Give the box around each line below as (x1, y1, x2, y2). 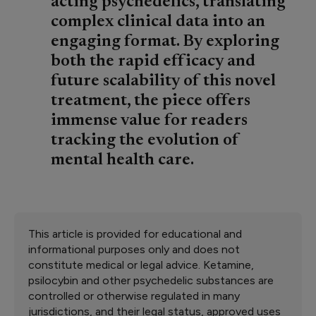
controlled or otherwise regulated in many (28, 289, 240, 303)
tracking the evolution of (51, 132, 239, 149)
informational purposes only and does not (28, 243, 240, 256)
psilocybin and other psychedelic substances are (28, 274, 274, 287)
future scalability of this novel (51, 73, 276, 90)
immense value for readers (51, 112, 248, 129)
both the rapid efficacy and (51, 53, 255, 70)
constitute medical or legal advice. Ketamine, (28, 258, 254, 272)
